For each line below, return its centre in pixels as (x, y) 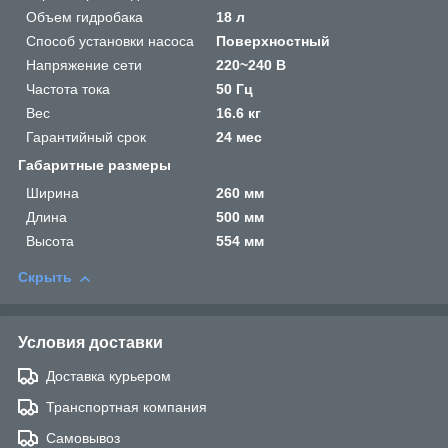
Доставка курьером (108, 376)
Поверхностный (273, 41)
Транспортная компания (126, 407)
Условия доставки (90, 343)
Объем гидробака (84, 17)
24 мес (239, 137)
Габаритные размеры (94, 165)
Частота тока (68, 89)
